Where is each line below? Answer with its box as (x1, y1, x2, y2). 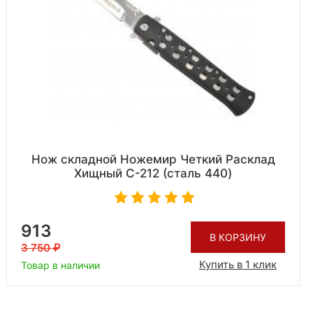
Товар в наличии (21, 259, 100, 272)
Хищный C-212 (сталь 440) (74, 166, 232, 181)
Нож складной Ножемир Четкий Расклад (31, 152, 275, 167)
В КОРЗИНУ (210, 231, 266, 243)
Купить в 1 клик (199, 257, 277, 271)
